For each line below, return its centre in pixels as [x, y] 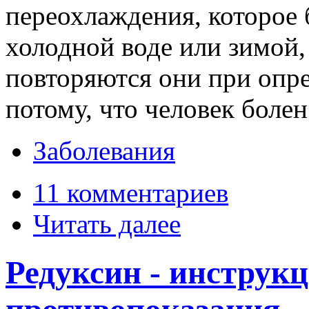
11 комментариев [131, 192]
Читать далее [107, 223]
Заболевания [104, 150]
